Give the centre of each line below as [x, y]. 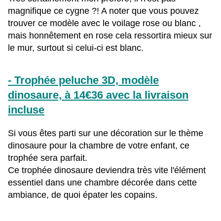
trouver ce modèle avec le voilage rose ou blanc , [104, 23]
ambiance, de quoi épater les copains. [83, 195]
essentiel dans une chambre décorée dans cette [102, 183]
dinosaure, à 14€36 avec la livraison [98, 95]
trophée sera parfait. [48, 158]
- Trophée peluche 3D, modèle [83, 80]
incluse [26, 110]
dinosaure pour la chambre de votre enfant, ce [99, 146]
